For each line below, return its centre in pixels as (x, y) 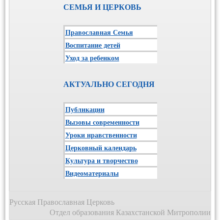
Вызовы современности (102, 122)
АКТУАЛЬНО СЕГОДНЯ (109, 83)
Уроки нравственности (101, 135)
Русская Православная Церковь (62, 201)
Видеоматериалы (92, 173)
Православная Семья (99, 32)
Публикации (85, 109)
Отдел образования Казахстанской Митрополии (130, 212)
